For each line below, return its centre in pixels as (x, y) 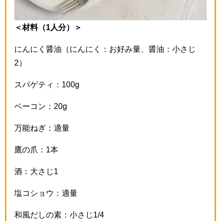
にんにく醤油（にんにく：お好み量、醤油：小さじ (105, 49)
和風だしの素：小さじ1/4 (59, 215)
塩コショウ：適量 (46, 193)
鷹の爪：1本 (36, 150)
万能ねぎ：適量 (42, 128)
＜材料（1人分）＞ (48, 27)
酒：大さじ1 (36, 171)
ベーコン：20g (41, 106)
